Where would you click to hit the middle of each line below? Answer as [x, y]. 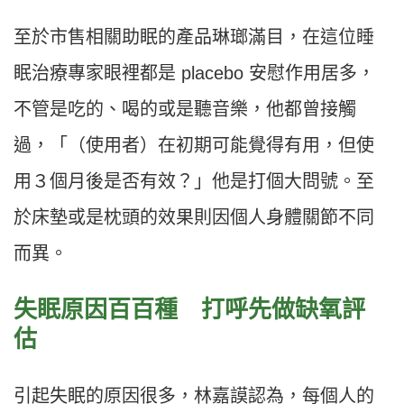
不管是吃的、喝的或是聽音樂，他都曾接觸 [185, 110]
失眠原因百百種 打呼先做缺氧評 [189, 310]
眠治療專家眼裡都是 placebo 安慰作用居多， [194, 73]
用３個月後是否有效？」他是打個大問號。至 [194, 182]
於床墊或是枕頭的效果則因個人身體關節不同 [194, 218]
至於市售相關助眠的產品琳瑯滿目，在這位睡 [194, 37]
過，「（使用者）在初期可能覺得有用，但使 [194, 146]
